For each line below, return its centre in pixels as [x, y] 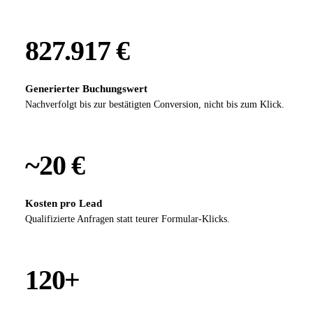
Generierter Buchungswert [86, 88]
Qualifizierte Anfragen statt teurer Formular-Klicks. [128, 219]
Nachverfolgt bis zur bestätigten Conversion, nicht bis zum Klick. [155, 104]
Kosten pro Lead [64, 203]
